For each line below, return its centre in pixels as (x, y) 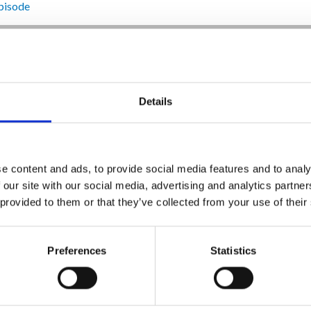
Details (155, 101)
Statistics (233, 251)
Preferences (77, 251)
